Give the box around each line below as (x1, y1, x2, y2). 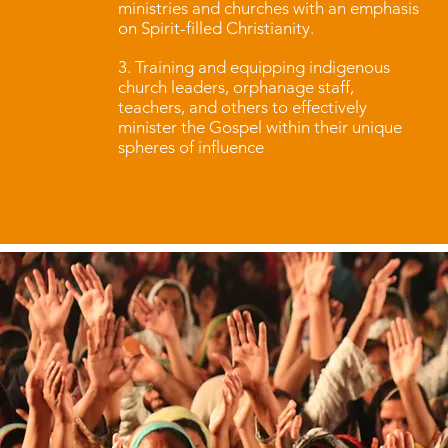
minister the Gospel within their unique (117, 117, 402, 137)
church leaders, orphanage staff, (117, 77, 354, 97)
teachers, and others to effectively (117, 97, 367, 117)
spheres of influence (117, 137, 264, 157)
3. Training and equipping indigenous (117, 57, 390, 77)
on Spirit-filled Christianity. (117, 18, 314, 38)
